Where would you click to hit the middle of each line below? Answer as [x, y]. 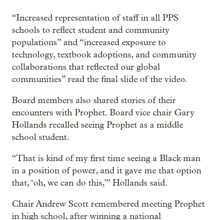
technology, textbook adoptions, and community [104, 55]
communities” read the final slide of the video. [99, 79]
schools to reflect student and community [91, 30]
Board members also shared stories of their [94, 100]
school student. [41, 137]
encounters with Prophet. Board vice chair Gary [103, 112]
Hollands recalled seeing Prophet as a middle [97, 125]
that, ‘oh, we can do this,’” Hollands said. [90, 183]
